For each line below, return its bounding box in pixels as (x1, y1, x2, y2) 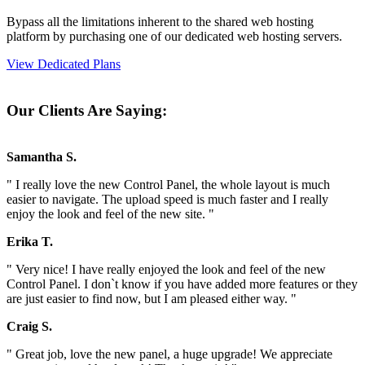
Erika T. (7, 234, 53, 248)
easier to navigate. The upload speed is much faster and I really (7, 191, 328, 206)
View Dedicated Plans (7, 57, 121, 72)
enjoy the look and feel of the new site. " (7, 206, 214, 221)
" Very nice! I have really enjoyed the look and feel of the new (7, 262, 326, 276)
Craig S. (7, 319, 52, 333)
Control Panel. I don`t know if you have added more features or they (7, 276, 358, 291)
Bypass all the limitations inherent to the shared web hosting (7, 15, 314, 29)
